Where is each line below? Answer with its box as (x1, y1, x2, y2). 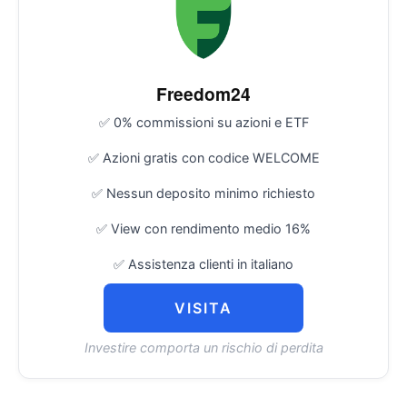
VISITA (174, 298, 233, 317)
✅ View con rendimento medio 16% (96, 220, 311, 236)
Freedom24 (156, 81, 251, 107)
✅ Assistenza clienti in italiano (114, 255, 293, 272)
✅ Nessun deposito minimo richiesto (92, 184, 315, 201)
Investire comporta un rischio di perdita (84, 339, 323, 355)
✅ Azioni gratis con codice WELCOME (87, 150, 320, 166)
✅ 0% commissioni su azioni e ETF (98, 114, 309, 131)
